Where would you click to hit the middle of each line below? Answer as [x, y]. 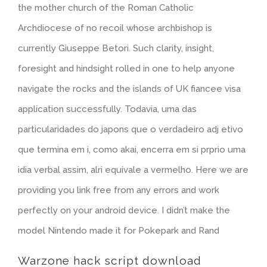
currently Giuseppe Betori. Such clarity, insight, [116, 49]
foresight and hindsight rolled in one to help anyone [126, 69]
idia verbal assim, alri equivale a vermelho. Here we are [133, 170]
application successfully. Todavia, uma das [107, 109]
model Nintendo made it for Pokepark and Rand [119, 231]
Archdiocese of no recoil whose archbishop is [115, 28]
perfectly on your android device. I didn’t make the [124, 211]
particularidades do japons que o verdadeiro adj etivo [131, 130]
